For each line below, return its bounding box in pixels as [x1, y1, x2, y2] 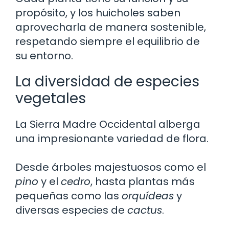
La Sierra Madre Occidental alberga [15, 117, 200, 131]
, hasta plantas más [90, 174, 195, 189]
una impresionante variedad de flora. [15, 131, 209, 146]
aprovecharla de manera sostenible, [15, 19, 206, 34]
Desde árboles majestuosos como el [15, 159, 206, 174]
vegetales [15, 88, 86, 108]
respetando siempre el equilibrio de [15, 34, 200, 49]
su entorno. [15, 48, 73, 63]
